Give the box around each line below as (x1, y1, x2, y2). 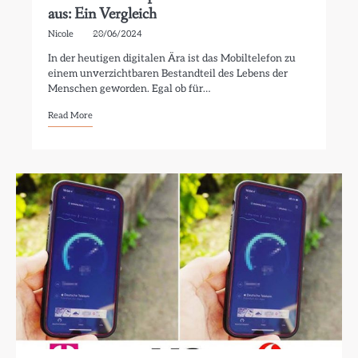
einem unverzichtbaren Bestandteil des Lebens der (48, 67, 288, 80)
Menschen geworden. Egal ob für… (48, 82, 211, 95)
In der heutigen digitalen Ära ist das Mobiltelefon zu (48, 52, 296, 65)
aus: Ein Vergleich (48, 3, 157, 25)
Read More (48, 110, 93, 121)
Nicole (48, 29, 74, 39)
